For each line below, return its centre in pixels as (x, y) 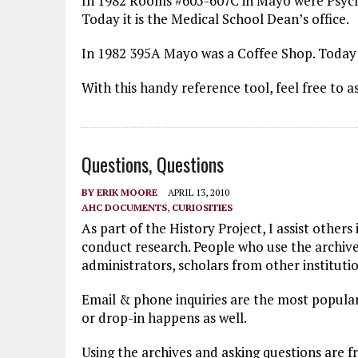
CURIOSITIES (202, 207)
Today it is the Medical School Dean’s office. (215, 19)
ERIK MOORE (127, 192)
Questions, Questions (153, 164)
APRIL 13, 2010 (199, 192)
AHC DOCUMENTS (124, 207)
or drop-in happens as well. (164, 318)
